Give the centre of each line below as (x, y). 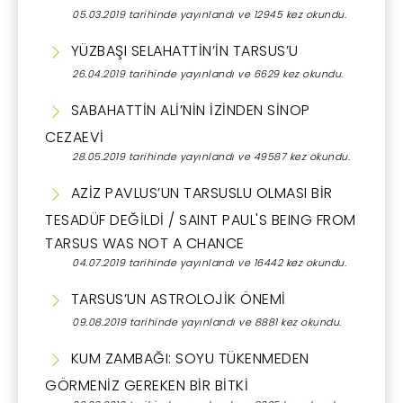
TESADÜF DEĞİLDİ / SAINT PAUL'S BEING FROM (201, 219)
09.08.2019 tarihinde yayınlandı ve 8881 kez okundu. (207, 322)
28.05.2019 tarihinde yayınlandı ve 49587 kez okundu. (211, 156)
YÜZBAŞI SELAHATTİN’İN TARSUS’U (183, 50)
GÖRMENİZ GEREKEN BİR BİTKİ (147, 385)
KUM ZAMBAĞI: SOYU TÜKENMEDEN (188, 358)
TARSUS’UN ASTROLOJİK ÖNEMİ (176, 299)
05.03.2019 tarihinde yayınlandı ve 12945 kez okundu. (209, 14)
